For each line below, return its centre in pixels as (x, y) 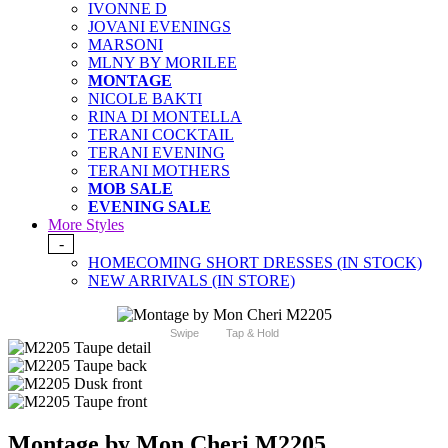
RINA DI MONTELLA (165, 117)
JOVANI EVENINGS (159, 27)
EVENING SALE (149, 207)
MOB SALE (130, 189)
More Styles (86, 225)
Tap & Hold (252, 333)
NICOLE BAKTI (145, 99)
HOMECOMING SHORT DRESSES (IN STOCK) (255, 263)
